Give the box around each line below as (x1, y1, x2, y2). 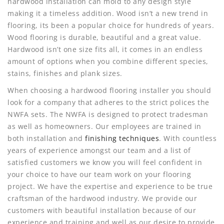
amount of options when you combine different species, (7, 56, 208, 66)
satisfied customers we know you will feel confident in (7, 157, 202, 167)
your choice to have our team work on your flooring (7, 169, 191, 179)
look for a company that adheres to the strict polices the (7, 97, 209, 107)
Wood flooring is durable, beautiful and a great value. (7, 32, 201, 42)
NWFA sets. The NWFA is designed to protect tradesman (7, 109, 208, 119)
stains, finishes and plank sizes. (7, 68, 122, 78)
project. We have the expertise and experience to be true (7, 181, 212, 191)
